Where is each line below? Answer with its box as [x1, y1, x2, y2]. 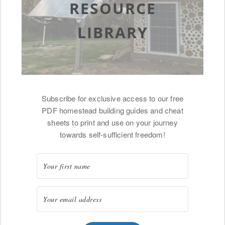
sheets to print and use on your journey [47, 117, 178, 128]
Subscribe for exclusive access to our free [41, 92, 184, 103]
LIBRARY [77, 22, 148, 43]
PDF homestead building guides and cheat [42, 104, 183, 116]
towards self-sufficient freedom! [60, 129, 165, 140]
